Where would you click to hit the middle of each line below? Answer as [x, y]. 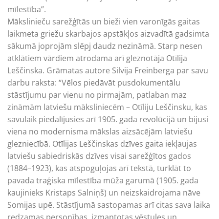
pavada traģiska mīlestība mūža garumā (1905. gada [103, 180]
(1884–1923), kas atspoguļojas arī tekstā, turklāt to [99, 168]
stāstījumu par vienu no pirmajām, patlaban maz [97, 95]
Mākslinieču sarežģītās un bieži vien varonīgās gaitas [104, 22]
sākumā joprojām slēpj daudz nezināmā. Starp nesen [105, 46]
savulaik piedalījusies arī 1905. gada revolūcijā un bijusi [108, 119]
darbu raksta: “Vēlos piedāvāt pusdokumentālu [94, 83]
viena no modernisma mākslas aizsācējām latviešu [100, 131]
